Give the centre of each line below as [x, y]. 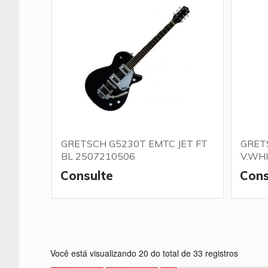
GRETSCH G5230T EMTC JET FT [134, 144]
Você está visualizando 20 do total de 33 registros [144, 253]
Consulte [87, 176]
